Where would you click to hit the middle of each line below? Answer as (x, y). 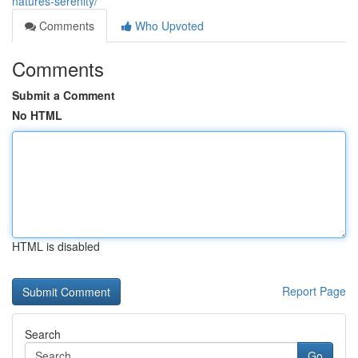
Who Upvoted (168, 26)
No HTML (37, 115)
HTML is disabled (56, 246)
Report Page (314, 291)
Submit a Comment (64, 95)
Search (43, 334)
